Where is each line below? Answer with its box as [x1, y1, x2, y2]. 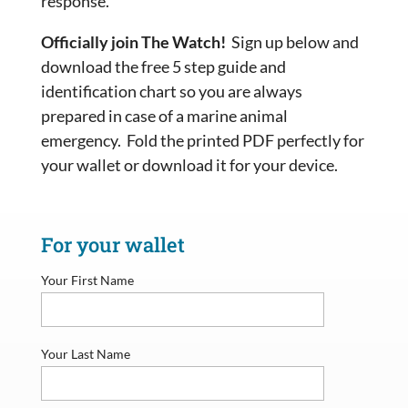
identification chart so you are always [40, 80, 302, 101]
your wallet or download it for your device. [40, 154, 338, 175]
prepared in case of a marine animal [40, 105, 288, 126]
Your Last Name [40, 345, 130, 362]
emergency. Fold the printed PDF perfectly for [40, 129, 364, 150]
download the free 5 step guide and [40, 56, 286, 76]
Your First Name [40, 271, 134, 288]
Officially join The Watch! [40, 31, 229, 52]
